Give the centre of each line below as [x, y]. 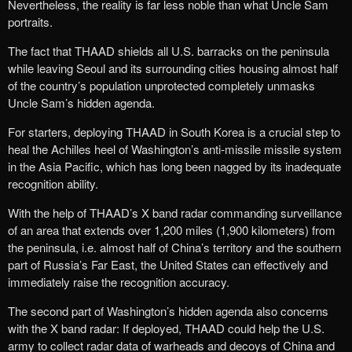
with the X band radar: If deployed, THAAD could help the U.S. [166, 328]
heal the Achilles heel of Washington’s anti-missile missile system [175, 148]
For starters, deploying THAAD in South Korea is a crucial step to [174, 131]
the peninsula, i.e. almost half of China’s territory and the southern [174, 247]
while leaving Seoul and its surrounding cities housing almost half [173, 68]
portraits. [30, 21]
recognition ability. [53, 183]
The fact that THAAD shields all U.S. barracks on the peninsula [169, 50]
